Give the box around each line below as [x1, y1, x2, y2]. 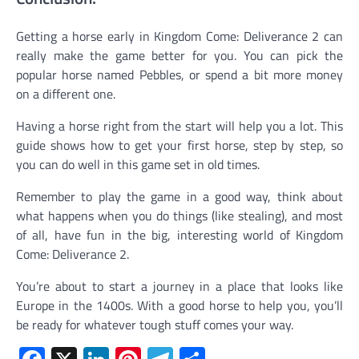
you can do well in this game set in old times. [16, 155, 260, 175]
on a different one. [16, 84, 115, 104]
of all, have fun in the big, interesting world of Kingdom [16, 225, 343, 245]
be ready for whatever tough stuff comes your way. [16, 315, 293, 335]
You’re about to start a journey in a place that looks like [16, 276, 343, 296]
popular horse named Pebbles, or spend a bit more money [16, 65, 343, 85]
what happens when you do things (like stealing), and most [16, 206, 343, 226]
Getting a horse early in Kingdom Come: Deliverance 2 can [16, 26, 343, 46]
